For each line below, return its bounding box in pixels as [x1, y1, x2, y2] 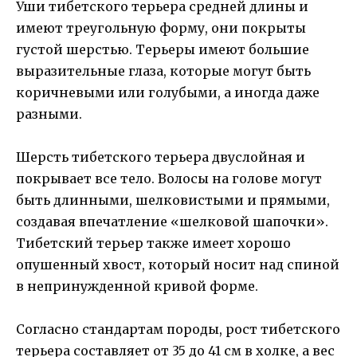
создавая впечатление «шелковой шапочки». [16, 213, 328, 229]
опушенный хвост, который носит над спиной [16, 256, 339, 273]
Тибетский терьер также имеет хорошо [16, 234, 291, 251]
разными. [16, 105, 82, 122]
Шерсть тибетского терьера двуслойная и [16, 148, 305, 165]
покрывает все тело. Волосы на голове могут [16, 170, 322, 186]
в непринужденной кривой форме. [16, 277, 258, 294]
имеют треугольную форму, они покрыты [16, 19, 306, 36]
